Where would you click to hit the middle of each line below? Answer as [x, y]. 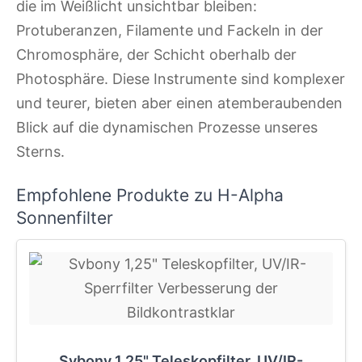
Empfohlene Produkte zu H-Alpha [150, 196]
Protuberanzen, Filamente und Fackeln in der [170, 30]
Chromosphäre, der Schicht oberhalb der [156, 54]
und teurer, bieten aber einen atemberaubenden [179, 103]
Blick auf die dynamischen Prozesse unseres [167, 127]
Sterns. [40, 151]
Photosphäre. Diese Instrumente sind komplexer [181, 78]
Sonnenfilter [65, 218]
